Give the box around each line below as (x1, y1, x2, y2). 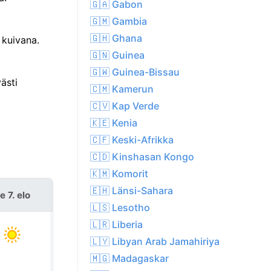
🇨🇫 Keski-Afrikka (90, 134, 174, 146)
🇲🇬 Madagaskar (90, 252, 169, 265)
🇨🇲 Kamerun (90, 83, 154, 96)
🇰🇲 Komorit (90, 168, 148, 180)
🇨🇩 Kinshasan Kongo (90, 151, 194, 163)
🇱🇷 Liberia (90, 218, 143, 231)
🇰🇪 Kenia (90, 117, 137, 129)
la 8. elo (73, 189, 108, 201)
